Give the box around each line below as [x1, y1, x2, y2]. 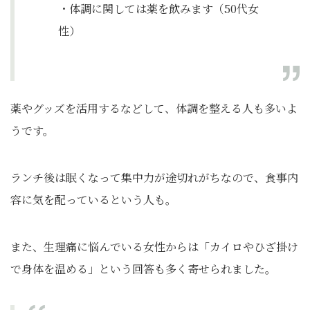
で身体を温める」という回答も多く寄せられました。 [10, 261, 276, 277]
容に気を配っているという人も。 [10, 192, 176, 208]
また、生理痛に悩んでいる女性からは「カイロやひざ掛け [10, 239, 298, 255]
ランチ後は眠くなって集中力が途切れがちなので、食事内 [10, 170, 298, 186]
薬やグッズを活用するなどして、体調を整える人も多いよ [10, 100, 298, 117]
